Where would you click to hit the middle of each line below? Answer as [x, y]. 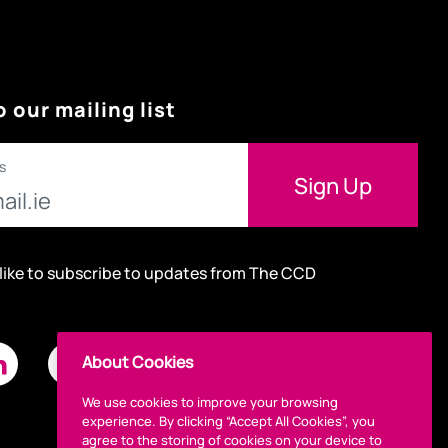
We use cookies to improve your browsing [210, 402]
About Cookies [137, 362]
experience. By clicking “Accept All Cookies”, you [228, 421]
